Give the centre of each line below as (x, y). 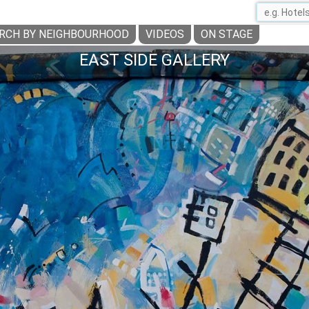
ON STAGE (227, 34)
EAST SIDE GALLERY (154, 60)
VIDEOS (165, 34)
